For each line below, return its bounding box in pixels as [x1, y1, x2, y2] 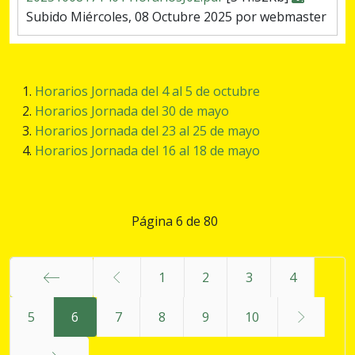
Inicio [36, 307, 67, 326]
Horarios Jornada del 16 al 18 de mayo [35, 142, 260, 160]
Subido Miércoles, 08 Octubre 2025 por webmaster [26, 8, 326, 26]
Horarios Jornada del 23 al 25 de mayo [35, 122, 260, 140]
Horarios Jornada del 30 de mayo [35, 102, 229, 120]
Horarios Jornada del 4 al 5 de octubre [35, 82, 260, 101]
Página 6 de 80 [131, 212, 218, 231]
